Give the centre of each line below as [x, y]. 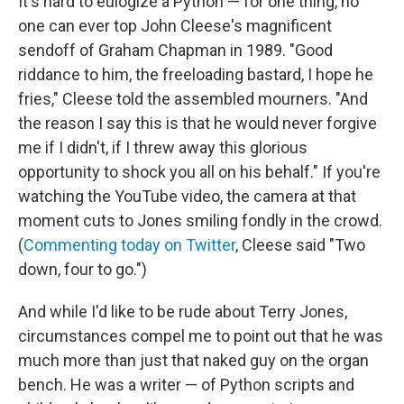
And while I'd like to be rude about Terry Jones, [183, 312]
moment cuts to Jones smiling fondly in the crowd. [200, 221]
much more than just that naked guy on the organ [193, 361]
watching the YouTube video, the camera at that [187, 197]
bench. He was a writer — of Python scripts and [186, 385]
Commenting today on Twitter [129, 245]
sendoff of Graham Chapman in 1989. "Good [175, 50]
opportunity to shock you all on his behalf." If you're [199, 172]
